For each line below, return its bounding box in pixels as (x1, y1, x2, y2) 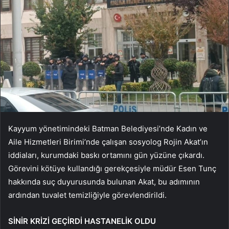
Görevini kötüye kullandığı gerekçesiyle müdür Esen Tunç (8, 164, 216, 174)
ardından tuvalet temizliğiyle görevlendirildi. (8, 190, 167, 200)
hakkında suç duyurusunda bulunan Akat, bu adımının (8, 177, 200, 187)
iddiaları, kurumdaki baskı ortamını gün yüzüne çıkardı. (8, 150, 204, 161)
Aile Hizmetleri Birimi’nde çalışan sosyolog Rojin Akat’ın (8, 137, 208, 147)
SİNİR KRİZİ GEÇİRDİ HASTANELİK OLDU (8, 216, 156, 226)
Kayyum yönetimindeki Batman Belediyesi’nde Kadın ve (8, 124, 208, 134)
